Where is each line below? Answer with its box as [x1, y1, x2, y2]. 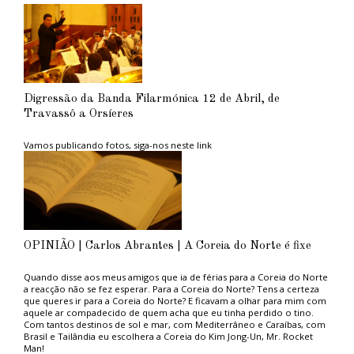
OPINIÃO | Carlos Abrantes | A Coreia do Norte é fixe [23, 239, 311, 252]
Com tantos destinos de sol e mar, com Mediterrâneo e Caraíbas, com [23, 318, 326, 331]
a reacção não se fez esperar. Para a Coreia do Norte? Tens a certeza [23, 283, 319, 296]
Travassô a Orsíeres [23, 107, 134, 120]
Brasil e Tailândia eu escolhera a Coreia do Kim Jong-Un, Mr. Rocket [23, 330, 313, 343]
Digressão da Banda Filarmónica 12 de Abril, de [23, 92, 280, 105]
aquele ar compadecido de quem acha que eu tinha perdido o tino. [23, 307, 314, 319]
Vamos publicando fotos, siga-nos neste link [23, 139, 212, 151]
